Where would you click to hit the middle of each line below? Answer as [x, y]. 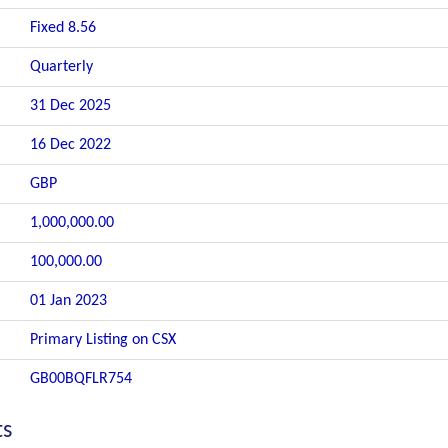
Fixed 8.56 [63, 28]
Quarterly [61, 67]
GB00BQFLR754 [81, 379]
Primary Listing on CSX [103, 340]
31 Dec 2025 [70, 106]
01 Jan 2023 [68, 301]
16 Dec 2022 [70, 145]
